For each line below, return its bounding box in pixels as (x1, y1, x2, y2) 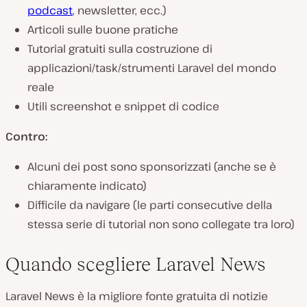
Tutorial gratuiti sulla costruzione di (27, 41, 212, 57)
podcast (27, 3, 73, 19)
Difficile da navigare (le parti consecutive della (27, 197, 272, 213)
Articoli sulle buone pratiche (27, 22, 178, 38)
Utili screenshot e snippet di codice (27, 99, 219, 114)
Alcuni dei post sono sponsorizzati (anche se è (27, 159, 276, 175)
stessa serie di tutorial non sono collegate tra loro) (27, 217, 295, 232)
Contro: (5, 129, 47, 145)
